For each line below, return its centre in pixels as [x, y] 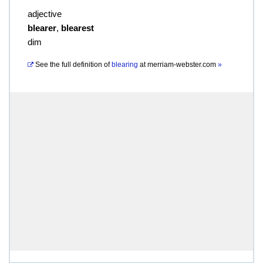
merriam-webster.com [183, 65]
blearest [77, 28]
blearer [42, 28]
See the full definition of [73, 65]
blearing [125, 65]
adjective [45, 14]
